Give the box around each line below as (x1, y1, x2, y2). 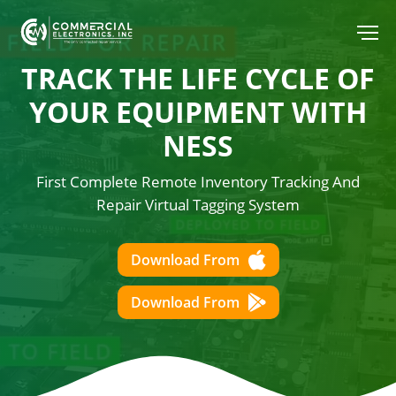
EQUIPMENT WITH (116, 93, 367, 131)
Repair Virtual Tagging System (96, 194, 300, 216)
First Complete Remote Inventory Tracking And (36, 171, 360, 193)
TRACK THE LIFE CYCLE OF (21, 59, 375, 97)
